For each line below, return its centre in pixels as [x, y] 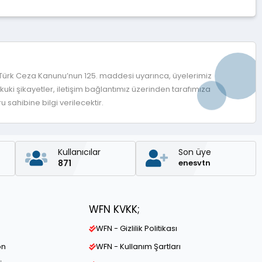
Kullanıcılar [79, 152]
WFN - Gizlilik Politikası [137, 229]
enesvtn [194, 163]
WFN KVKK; [114, 210]
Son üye [194, 152]
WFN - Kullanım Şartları [138, 247]
